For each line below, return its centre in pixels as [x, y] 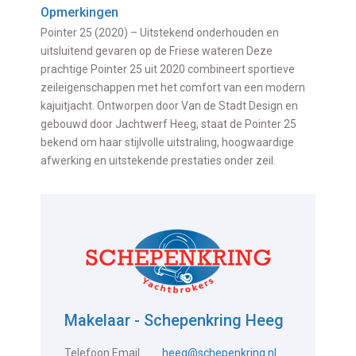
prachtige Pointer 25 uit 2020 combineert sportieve [168, 69]
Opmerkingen [80, 12]
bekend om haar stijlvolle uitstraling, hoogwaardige [168, 142]
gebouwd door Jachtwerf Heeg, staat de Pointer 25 [169, 124]
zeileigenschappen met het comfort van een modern [173, 87]
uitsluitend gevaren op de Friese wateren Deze [157, 50]
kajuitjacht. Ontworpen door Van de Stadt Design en [170, 105]
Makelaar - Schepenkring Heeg [174, 320]
